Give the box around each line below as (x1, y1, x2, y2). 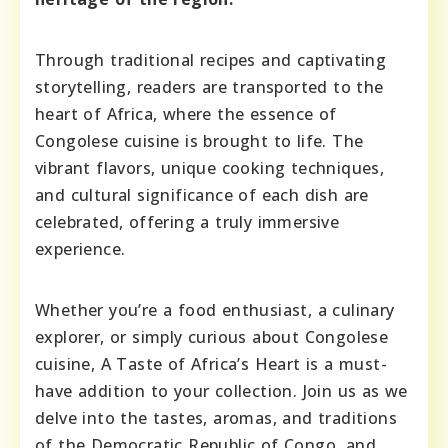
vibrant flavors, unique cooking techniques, (35, 157, 385, 180)
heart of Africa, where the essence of (35, 103, 337, 126)
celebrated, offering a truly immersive (35, 211, 340, 234)
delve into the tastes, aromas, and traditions (35, 407, 397, 430)
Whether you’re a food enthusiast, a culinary (35, 299, 395, 322)
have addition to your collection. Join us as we (35, 380, 408, 403)
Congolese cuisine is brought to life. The (35, 130, 364, 153)
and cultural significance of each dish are (35, 184, 369, 207)
